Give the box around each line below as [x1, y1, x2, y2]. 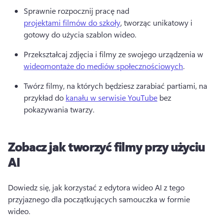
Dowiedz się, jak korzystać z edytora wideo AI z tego [8, 182, 184, 192]
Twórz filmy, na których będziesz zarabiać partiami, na [24, 80, 207, 91]
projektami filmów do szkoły [24, 17, 120, 28]
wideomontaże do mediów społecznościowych [24, 60, 183, 71]
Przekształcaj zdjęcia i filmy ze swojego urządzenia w [24, 48, 205, 59]
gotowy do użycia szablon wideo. [24, 29, 138, 39]
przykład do [24, 92, 66, 103]
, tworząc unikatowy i [120, 17, 192, 28]
